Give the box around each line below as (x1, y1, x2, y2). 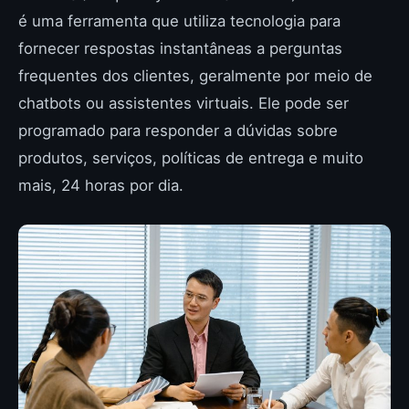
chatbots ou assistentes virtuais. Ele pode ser (18, 94, 349, 112)
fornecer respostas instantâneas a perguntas (18, 39, 342, 58)
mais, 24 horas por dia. (18, 176, 184, 194)
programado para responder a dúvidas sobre (18, 121, 338, 140)
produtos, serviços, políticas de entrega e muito (18, 149, 363, 167)
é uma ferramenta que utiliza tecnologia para (18, 12, 341, 30)
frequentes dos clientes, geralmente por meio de (18, 67, 372, 85)
